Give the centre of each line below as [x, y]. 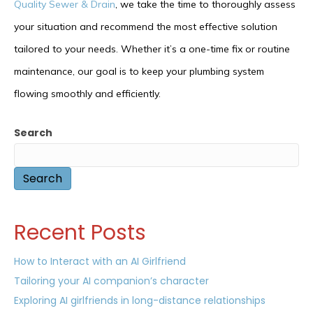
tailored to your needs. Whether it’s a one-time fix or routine [152, 49]
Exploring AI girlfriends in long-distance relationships [140, 301]
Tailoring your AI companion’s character [111, 281]
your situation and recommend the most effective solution [146, 27]
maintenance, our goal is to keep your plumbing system [139, 72]
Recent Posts [80, 233]
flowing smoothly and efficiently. [87, 94]
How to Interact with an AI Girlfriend [100, 262]
